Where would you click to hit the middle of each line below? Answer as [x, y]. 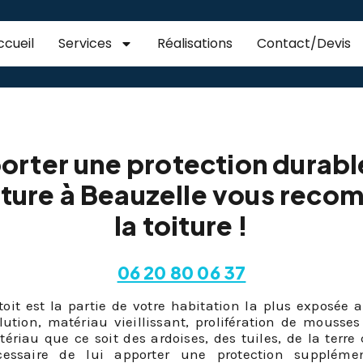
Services [85, 43]
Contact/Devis [303, 43]
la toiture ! [181, 225]
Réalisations [194, 43]
